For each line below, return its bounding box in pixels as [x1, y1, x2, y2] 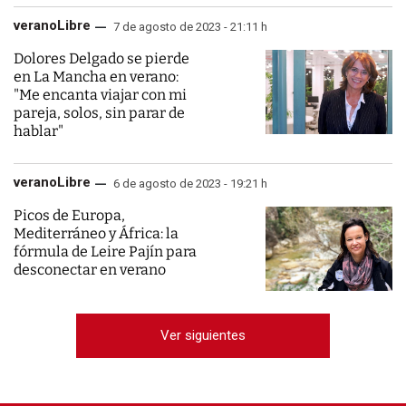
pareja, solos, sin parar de [14, 104, 185, 121]
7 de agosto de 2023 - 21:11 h [111, 20, 267, 34]
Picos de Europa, [14, 207, 125, 224]
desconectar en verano [14, 261, 166, 278]
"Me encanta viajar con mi [14, 86, 187, 103]
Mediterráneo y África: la [14, 225, 179, 242]
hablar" [14, 122, 63, 140]
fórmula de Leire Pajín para [14, 243, 197, 260]
